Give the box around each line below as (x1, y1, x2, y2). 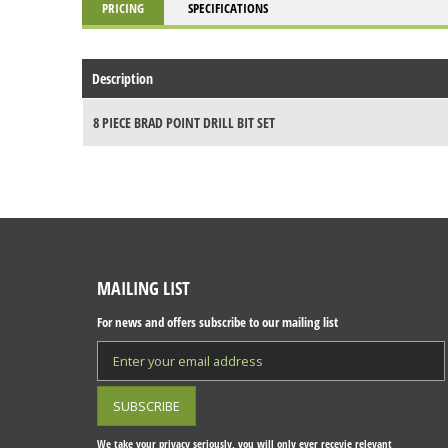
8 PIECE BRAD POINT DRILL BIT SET (93, 113, 275, 133)
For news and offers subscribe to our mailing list (97, 313, 338, 332)
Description (92, 69, 153, 89)
